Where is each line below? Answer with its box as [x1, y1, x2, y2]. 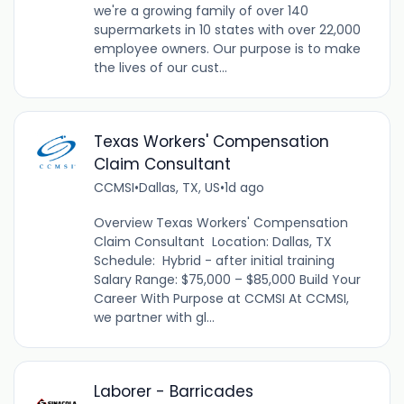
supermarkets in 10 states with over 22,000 [93, 20, 361, 39]
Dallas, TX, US [138, 179, 220, 197]
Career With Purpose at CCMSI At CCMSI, [93, 289, 349, 308]
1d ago [224, 179, 264, 197]
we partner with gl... [93, 308, 215, 327]
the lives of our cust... [93, 58, 227, 77]
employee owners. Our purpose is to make [93, 39, 361, 58]
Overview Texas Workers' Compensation [93, 214, 348, 233]
